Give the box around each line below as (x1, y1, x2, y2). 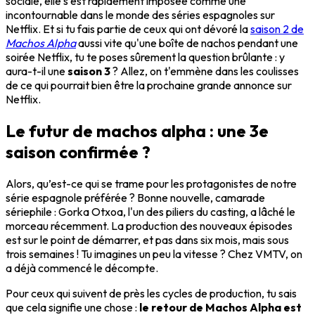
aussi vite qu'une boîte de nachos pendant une (76, 35, 298, 50)
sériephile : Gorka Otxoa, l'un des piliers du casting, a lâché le (6, 204, 295, 219)
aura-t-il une (6, 63, 67, 78)
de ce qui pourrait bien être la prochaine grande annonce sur (6, 77, 292, 92)
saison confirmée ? (6, 141, 150, 162)
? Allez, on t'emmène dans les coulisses (110, 63, 299, 78)
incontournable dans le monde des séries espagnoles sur (6, 7, 275, 22)
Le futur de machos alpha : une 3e (6, 120, 269, 141)
